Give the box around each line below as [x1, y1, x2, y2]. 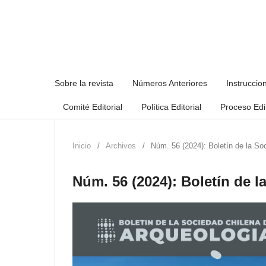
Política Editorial [141, 102, 201, 112]
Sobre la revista [55, 78, 113, 88]
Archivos [106, 141, 136, 150]
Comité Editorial [63, 102, 122, 112]
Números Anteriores [132, 78, 207, 88]
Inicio [72, 141, 91, 150]
